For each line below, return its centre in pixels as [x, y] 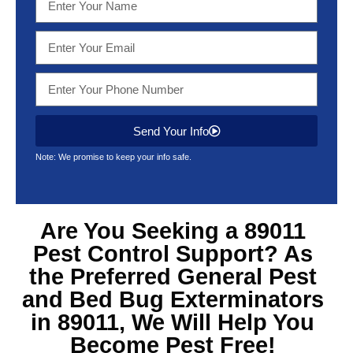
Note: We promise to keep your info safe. [113, 157]
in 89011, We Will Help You [173, 322]
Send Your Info [171, 131]
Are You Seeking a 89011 [173, 231]
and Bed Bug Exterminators [173, 299]
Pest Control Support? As [173, 254]
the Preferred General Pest [173, 277]
